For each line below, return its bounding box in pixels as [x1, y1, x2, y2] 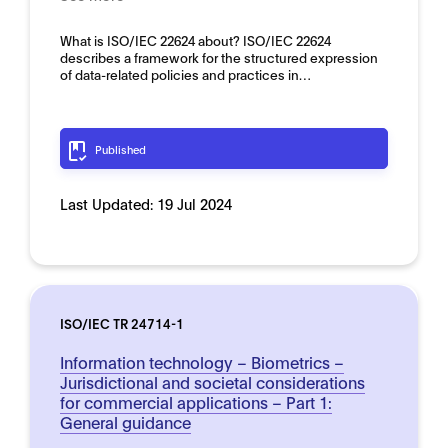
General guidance [60, 411, 191, 432]
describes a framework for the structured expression [60, 48, 378, 66]
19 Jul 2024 [157, 194, 232, 213]
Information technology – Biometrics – [60, 351, 344, 372]
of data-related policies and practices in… [60, 65, 311, 83]
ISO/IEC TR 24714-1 [60, 314, 184, 332]
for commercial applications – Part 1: [60, 391, 332, 412]
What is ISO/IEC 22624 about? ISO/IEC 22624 [60, 31, 331, 49]
